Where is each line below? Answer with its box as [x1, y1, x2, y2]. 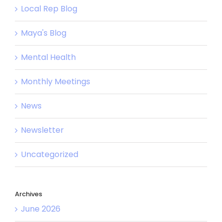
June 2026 [21, 203, 60, 215]
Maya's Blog [21, 27, 66, 39]
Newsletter [21, 124, 64, 136]
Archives [15, 189, 42, 199]
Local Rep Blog [21, 3, 77, 15]
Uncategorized [21, 149, 78, 161]
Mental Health [21, 52, 76, 63]
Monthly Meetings [21, 76, 90, 88]
